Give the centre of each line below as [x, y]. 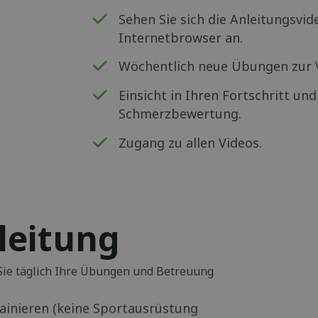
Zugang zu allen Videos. [191, 142]
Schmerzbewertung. [180, 113]
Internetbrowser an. [181, 37]
